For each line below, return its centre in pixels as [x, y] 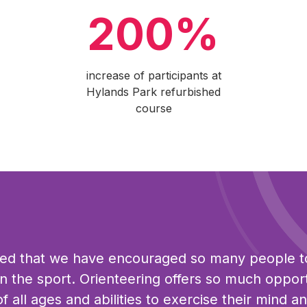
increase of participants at [153, 75]
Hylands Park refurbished [153, 92]
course [153, 108]
